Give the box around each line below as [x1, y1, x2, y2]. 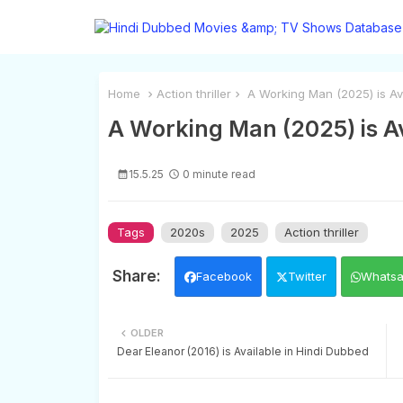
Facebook [195, 268, 252, 283]
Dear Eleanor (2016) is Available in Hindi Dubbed [116, 344, 369, 358]
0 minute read [182, 166, 255, 181]
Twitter [287, 268, 327, 283]
